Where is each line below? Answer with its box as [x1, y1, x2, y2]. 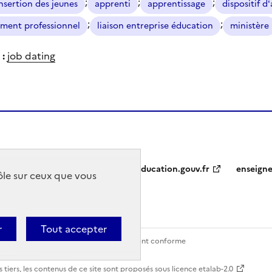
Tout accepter [41, 222, 107, 236]
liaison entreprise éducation [97, 19, 213, 32]
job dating [7, 48, 55, 63]
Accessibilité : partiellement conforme [52, 235, 186, 246]
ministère [230, 19, 269, 32]
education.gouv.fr [136, 163, 209, 176]
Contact [4, 235, 35, 246]
